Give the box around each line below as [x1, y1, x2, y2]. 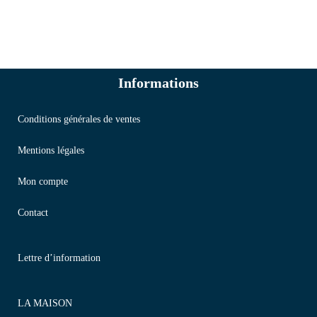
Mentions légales [18, 144, 84, 156]
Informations [118, 74, 199, 91]
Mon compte [18, 175, 68, 187]
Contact [18, 207, 48, 218]
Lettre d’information [18, 252, 100, 263]
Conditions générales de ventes [18, 113, 140, 125]
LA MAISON [18, 297, 72, 309]
